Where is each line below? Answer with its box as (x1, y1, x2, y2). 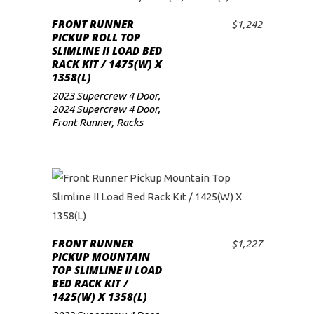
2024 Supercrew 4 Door (52, 103, 158, 115)
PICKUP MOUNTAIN (52, 250, 150, 264)
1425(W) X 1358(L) (52, 289, 147, 303)
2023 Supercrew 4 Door (52, 90, 158, 102)
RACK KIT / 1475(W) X (52, 57, 162, 71)
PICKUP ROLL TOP (52, 30, 140, 44)
